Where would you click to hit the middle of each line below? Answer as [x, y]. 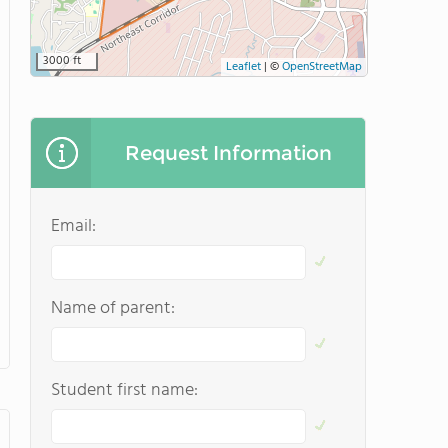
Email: [73, 226]
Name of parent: [113, 308]
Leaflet [243, 67]
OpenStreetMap [322, 67]
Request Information [228, 153]
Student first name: [124, 390]
